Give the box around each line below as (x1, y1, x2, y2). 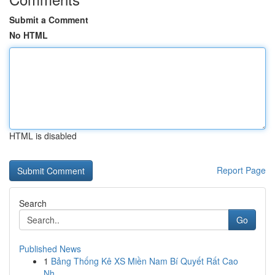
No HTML (9, 29, 48, 41)
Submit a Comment (9, 14, 88, 26)
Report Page (217, 164, 266, 176)
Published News (19, 242, 81, 255)
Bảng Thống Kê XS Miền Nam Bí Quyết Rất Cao (51, 255, 238, 267)
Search (19, 197, 47, 209)
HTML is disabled (9, 130, 77, 142)
